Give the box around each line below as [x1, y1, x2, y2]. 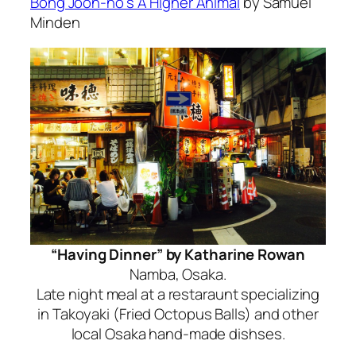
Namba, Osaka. [130, 263, 226, 284]
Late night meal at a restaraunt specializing [36, 283, 320, 304]
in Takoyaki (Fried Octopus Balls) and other [37, 303, 319, 324]
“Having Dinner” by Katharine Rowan [51, 243, 305, 265]
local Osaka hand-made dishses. [71, 323, 285, 344]
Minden [30, 12, 80, 33]
